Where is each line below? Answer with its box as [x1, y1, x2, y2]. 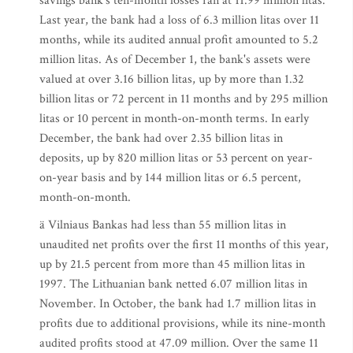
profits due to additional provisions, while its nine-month [39, 315, 325, 332]
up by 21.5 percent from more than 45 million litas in [39, 256, 305, 273]
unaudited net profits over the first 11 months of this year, [39, 236, 329, 253]
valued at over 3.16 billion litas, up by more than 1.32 [39, 71, 304, 87]
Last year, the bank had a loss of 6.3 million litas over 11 [39, 12, 319, 28]
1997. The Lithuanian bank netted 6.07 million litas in [39, 276, 307, 292]
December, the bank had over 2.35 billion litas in [39, 130, 283, 147]
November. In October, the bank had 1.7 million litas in [39, 295, 316, 312]
